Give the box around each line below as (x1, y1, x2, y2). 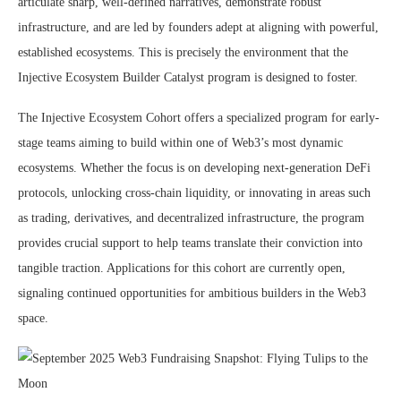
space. (18, 311, 48, 326)
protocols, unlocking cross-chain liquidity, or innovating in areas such (18, 186, 371, 200)
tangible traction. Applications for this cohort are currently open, (18, 261, 346, 276)
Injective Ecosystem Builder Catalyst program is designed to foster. (18, 71, 358, 85)
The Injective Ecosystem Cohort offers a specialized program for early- (18, 111, 380, 125)
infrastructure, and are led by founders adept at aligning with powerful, (18, 21, 379, 35)
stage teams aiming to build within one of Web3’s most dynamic (18, 136, 343, 150)
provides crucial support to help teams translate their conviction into (18, 236, 363, 251)
